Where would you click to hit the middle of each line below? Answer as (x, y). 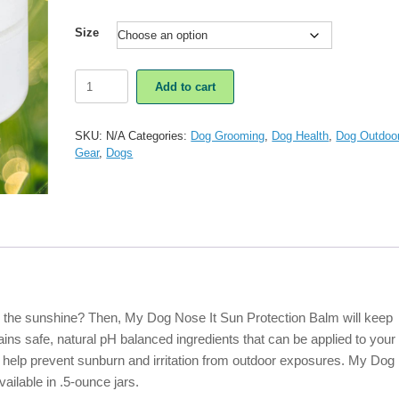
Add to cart (186, 86)
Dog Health (301, 135)
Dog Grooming (228, 135)
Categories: (160, 135)
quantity (95, 195)
